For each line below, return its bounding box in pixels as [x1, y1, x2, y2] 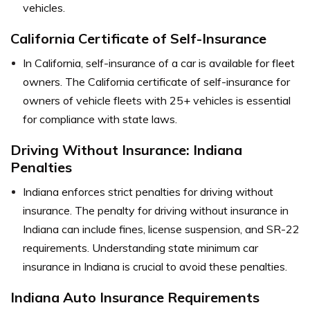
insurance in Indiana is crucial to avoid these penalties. [23, 259, 287, 273]
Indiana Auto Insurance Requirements [10, 289, 259, 306]
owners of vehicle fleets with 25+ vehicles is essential [23, 93, 291, 107]
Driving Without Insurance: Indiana [10, 141, 242, 158]
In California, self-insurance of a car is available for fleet [23, 56, 295, 70]
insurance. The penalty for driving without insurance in [23, 203, 289, 217]
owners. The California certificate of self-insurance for [23, 75, 290, 89]
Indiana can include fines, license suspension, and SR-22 [23, 222, 300, 236]
